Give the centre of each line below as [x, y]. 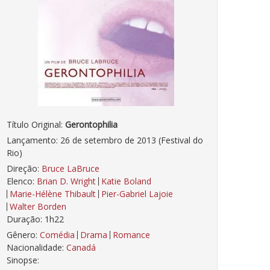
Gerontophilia [91, 125]
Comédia [57, 235]
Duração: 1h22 [35, 219]
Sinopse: [23, 260]
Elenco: [20, 181]
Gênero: [22, 235]
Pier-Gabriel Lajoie [137, 194]
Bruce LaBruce [71, 169]
